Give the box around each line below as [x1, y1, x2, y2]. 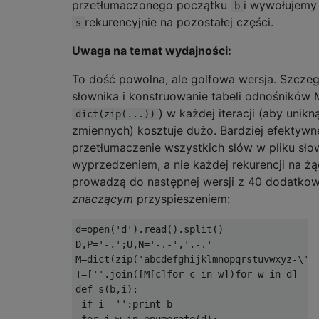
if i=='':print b [75, 298, 172, 310]
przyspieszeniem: [133, 191, 230, 206]
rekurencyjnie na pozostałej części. [85, 14, 273, 29]
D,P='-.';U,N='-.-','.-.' [75, 238, 212, 250]
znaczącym [72, 191, 133, 206]
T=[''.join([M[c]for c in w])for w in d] [75, 268, 298, 280]
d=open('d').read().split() [75, 223, 224, 235]
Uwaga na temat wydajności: [72, 43, 231, 58]
